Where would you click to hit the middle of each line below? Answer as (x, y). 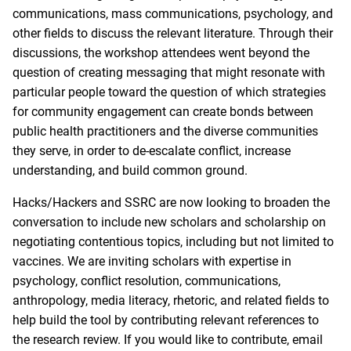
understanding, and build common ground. (132, 171)
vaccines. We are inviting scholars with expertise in (152, 262)
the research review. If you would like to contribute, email (168, 340)
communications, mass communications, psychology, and (173, 14)
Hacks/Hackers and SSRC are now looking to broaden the (171, 203)
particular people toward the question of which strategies (169, 92)
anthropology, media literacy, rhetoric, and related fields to (171, 301)
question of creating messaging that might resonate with (169, 73)
